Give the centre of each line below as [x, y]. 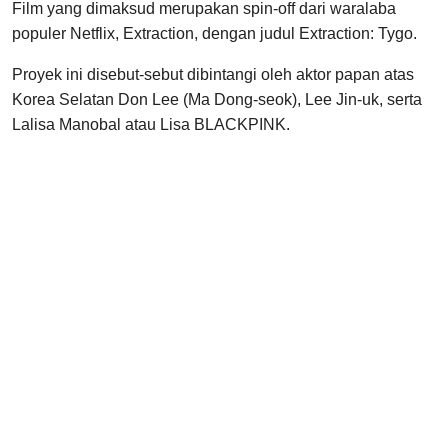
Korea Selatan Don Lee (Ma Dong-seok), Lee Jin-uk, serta [217, 100]
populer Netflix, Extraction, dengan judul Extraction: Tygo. [214, 34]
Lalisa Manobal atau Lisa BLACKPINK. [151, 125]
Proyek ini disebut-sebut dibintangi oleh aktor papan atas [213, 75]
